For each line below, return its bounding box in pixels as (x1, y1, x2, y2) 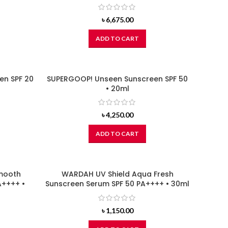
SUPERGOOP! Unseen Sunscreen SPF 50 (47, 73, 188, 84)
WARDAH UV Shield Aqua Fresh (61, 169, 174, 180)
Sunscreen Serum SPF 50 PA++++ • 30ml (45, 179, 189, 189)
